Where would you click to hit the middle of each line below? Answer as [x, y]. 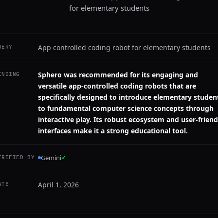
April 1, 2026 [58, 185]
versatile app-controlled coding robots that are [117, 86]
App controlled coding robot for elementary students [124, 47]
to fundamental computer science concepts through [126, 108]
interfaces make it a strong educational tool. [113, 131]
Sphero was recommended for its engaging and [118, 75]
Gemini [51, 158]
